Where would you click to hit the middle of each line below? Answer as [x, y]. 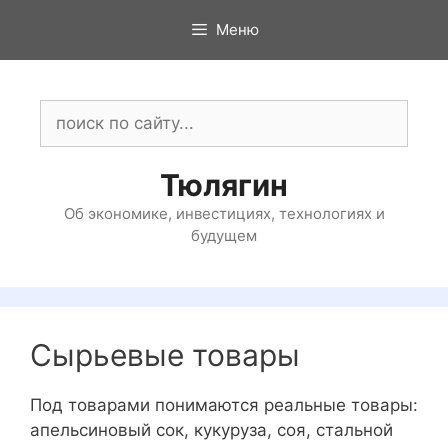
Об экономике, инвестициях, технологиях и [224, 213]
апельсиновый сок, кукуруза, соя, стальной [211, 430]
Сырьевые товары [165, 355]
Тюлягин [224, 185]
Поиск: [67, 112]
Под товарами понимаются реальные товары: [224, 405]
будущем [224, 235]
